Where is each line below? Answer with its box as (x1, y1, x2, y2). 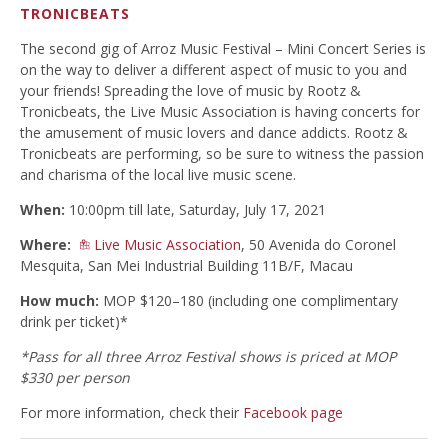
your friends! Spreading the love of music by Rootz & (20, 81, 361, 101)
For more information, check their (20, 403, 243, 423)
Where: (20, 235, 71, 255)
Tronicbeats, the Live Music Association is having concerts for (20, 102, 420, 122)
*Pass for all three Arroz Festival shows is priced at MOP (20, 347, 396, 367)
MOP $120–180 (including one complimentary (99, 291, 398, 311)
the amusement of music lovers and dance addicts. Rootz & (20, 123, 408, 143)
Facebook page (243, 403, 343, 423)
